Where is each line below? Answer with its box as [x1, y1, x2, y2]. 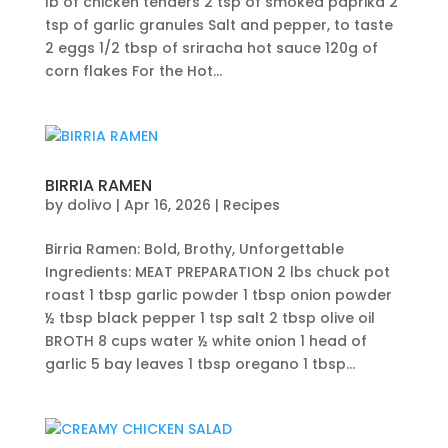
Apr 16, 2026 [123, 195, 211, 215]
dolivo [66, 195, 112, 215]
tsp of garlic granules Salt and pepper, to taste [44, 15, 393, 35]
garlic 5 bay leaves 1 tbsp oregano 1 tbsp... [44, 354, 355, 374]
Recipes [222, 195, 280, 215]
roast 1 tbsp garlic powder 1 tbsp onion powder [44, 285, 392, 305]
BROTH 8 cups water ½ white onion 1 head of [44, 331, 367, 351]
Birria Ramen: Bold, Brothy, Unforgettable [44, 239, 344, 259]
